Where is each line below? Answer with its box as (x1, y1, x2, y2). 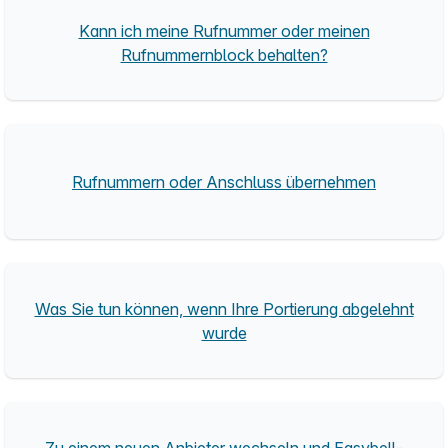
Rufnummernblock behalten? (120, 44, 328, 65)
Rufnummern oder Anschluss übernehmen (72, 171, 376, 192)
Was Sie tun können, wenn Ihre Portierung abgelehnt (34, 298, 414, 319)
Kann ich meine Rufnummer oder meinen (78, 20, 370, 41)
